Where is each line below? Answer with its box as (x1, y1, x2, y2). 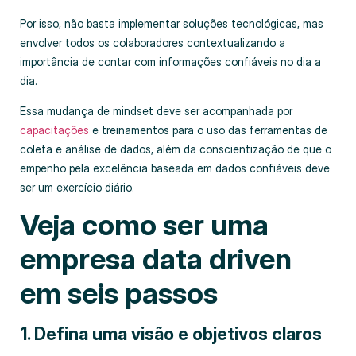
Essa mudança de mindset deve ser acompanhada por (20, 103, 292, 118)
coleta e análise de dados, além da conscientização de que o (20, 141, 331, 156)
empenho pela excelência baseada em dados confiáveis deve (20, 161, 330, 175)
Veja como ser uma (20, 207, 269, 243)
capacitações (20, 122, 89, 137)
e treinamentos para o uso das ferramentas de (89, 122, 327, 137)
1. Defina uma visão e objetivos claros (20, 323, 326, 345)
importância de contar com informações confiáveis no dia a (20, 54, 321, 68)
